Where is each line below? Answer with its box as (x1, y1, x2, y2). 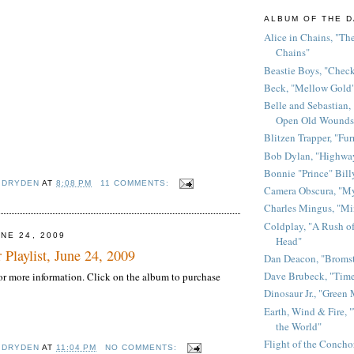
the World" (276, 318, 322, 333)
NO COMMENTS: (104, 342, 180, 352)
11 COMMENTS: (100, 179, 172, 188)
